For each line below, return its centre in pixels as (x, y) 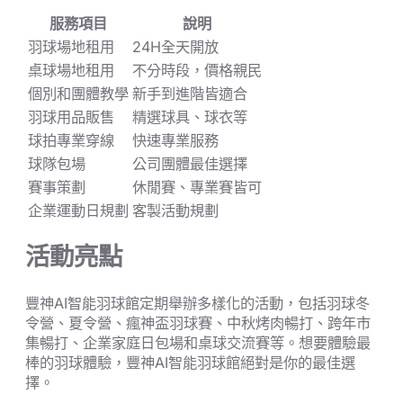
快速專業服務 (175, 140)
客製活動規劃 (175, 210)
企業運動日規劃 (78, 210)
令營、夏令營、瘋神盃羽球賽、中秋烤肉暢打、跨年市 (198, 322)
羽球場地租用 (71, 46)
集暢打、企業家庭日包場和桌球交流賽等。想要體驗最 (198, 342)
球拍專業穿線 (71, 140)
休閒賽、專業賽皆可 (197, 187)
